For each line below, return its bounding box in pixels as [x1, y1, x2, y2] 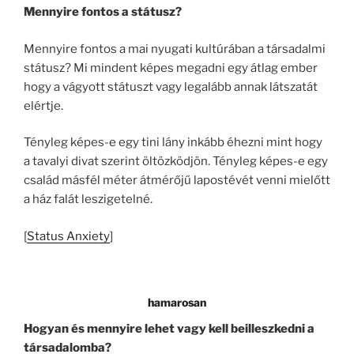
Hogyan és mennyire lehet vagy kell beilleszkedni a [24, 321, 314, 336]
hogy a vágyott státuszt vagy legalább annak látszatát [24, 79, 318, 94]
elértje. [24, 98, 63, 113]
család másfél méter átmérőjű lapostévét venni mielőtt [24, 173, 330, 188]
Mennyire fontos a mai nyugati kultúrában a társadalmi [24, 41, 326, 56]
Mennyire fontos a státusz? [24, 5, 182, 20]
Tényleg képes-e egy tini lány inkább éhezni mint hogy [24, 135, 322, 150]
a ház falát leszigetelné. [24, 192, 153, 207]
